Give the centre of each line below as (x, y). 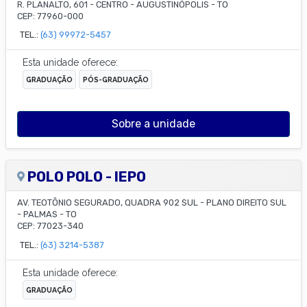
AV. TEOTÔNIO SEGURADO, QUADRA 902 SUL (108, 203)
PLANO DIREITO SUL (246, 203)
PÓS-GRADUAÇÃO (115, 80)
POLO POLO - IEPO (87, 177)
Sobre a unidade (153, 124)
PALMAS (41, 214)
